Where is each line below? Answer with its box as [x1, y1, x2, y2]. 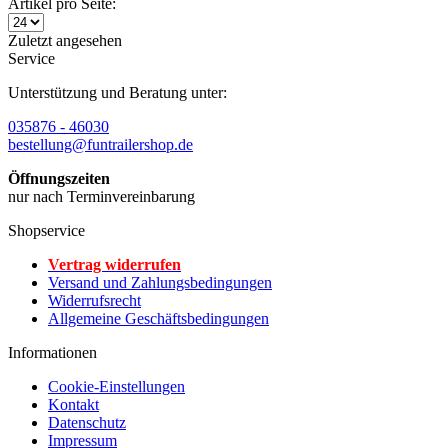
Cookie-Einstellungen [48, 378, 185, 395]
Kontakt [48, 396, 99, 413]
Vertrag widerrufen [48, 256, 181, 273]
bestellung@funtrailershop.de [8, 136, 193, 153]
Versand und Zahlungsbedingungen [48, 274, 272, 291]
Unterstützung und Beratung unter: [8, 84, 227, 101]
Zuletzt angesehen [8, 32, 122, 49]
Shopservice [8, 222, 85, 239]
